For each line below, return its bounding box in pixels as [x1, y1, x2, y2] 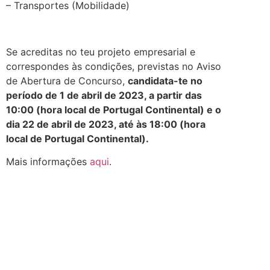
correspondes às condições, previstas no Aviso [6, 60, 221, 72]
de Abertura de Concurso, [6, 74, 128, 87]
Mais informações [6, 155, 90, 168]
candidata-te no [128, 74, 202, 87]
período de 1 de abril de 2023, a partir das [6, 89, 202, 101]
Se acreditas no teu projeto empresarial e [6, 45, 195, 58]
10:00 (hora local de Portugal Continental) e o [6, 103, 221, 116]
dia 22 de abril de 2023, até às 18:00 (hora [6, 118, 206, 130]
